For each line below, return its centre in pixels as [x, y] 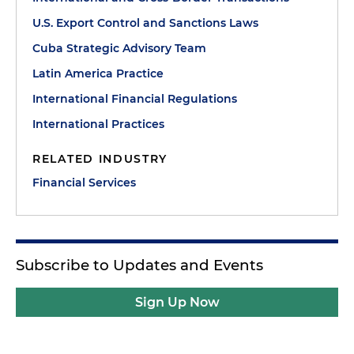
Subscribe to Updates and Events [139, 265]
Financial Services [84, 182]
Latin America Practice [98, 73]
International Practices [98, 124]
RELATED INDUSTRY [100, 158]
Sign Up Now [177, 302]
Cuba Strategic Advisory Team [119, 48]
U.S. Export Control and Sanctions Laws [145, 23]
